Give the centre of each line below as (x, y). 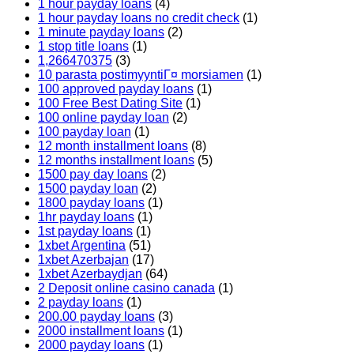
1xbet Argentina (82, 246)
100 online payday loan (104, 118)
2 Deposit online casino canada (126, 288)
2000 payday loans (91, 345)
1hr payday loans (86, 217)
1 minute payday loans (101, 32)
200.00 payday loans (96, 317)
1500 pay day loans (93, 175)
